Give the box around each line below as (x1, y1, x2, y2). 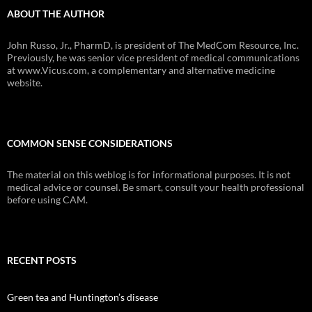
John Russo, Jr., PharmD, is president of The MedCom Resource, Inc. (7, 39, 299, 52)
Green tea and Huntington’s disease (7, 291, 158, 304)
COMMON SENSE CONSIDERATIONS (7, 137, 173, 150)
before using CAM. (7, 194, 88, 206)
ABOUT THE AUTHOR (7, 8, 104, 20)
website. (7, 77, 42, 89)
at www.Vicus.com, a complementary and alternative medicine (7, 64, 275, 77)
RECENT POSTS (7, 254, 77, 267)
